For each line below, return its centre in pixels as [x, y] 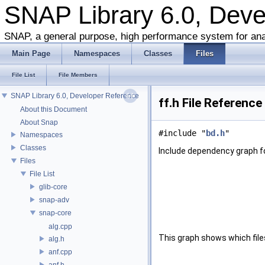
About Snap [39, 122]
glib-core [53, 187]
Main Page [31, 54]
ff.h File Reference [210, 103]
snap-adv [54, 200]
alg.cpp [60, 227]
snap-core [55, 213]
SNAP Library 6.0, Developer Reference [75, 96]
